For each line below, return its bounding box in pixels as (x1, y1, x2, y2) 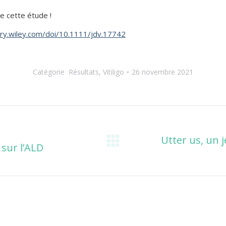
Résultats (69, 67, 99, 77)
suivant (135, 155, 160, 165)
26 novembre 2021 (132, 67, 193, 77)
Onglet (135, 141, 159, 152)
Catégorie (33, 67, 69, 77)
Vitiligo (103, 67, 124, 77)
